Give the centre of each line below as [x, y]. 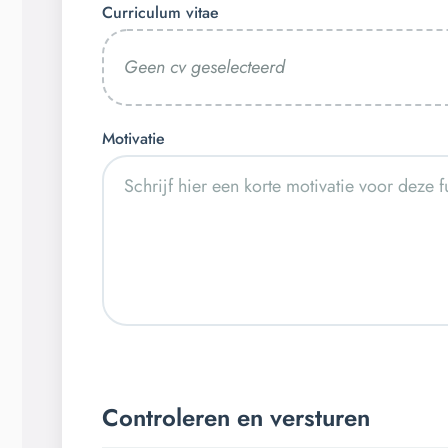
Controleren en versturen [236, 417]
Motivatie [133, 138]
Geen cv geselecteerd [204, 67]
